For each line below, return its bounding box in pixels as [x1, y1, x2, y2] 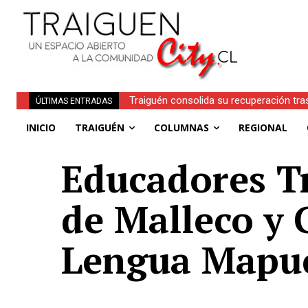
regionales [129, 111, 176, 124]
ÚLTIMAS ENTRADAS [36, 96, 112, 106]
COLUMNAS [154, 121, 209, 134]
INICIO [26, 121, 56, 134]
